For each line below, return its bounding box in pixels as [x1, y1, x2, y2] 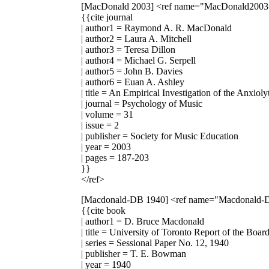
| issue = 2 [81, 119, 119, 130]
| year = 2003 [81, 141, 131, 152]
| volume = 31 [81, 109, 133, 119]
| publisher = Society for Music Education [81, 130, 238, 141]
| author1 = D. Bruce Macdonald [81, 216, 204, 226]
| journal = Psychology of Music [81, 98, 202, 109]
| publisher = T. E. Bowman [81, 248, 186, 259]
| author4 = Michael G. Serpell [81, 55, 196, 65]
